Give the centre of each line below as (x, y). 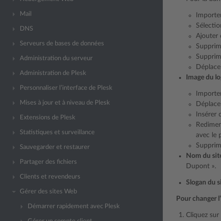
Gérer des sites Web (48, 192)
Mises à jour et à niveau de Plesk (65, 103)
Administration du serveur (56, 58)
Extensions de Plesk (48, 118)
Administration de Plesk (53, 73)
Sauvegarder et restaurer (55, 147)
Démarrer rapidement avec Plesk (74, 206)
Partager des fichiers (48, 162)
